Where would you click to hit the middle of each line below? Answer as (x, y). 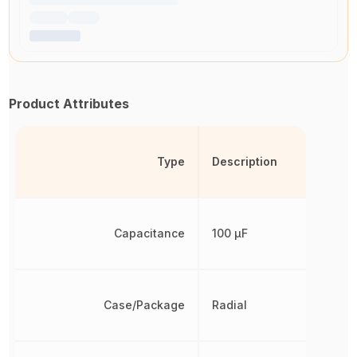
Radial (230, 305)
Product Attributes (69, 104)
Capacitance (150, 233)
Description (245, 161)
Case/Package (145, 305)
